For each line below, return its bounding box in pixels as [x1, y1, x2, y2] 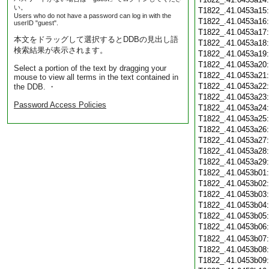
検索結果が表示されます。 [14, 46, 107, 55]
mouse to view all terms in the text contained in [14, 73, 178, 82]
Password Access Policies [14, 100, 106, 109]
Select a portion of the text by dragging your [14, 64, 166, 73]
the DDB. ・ [14, 82, 56, 91]
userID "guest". [14, 19, 58, 26]
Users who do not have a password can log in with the [14, 12, 171, 19]
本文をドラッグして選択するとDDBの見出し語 [14, 35, 178, 44]
